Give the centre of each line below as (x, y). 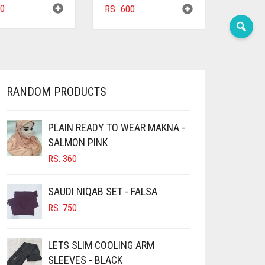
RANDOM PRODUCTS (56, 91)
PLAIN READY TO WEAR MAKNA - (117, 127)
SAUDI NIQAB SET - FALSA (103, 191)
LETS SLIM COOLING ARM (101, 245)
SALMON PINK (78, 142)
